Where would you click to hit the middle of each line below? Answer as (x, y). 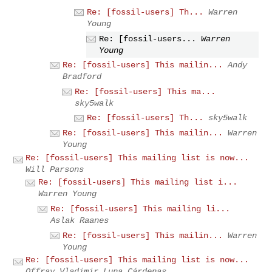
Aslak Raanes (80, 221)
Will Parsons (55, 169)
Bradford (82, 77)
